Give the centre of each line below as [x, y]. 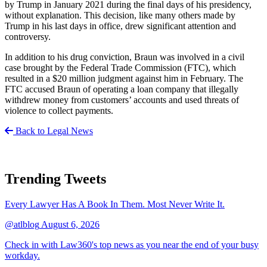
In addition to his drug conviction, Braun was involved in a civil [125, 57]
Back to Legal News [53, 131]
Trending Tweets [55, 178]
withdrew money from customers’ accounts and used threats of [122, 100]
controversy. [28, 36]
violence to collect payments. [59, 110]
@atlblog [22, 224]
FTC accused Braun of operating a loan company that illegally [122, 89]
